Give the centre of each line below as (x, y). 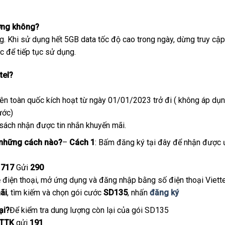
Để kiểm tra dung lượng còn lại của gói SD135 (89, 210)
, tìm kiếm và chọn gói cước (55, 193)
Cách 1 (82, 143)
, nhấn (138, 193)
